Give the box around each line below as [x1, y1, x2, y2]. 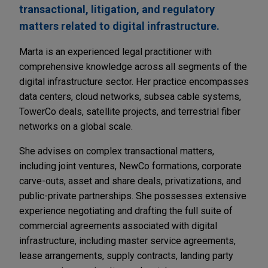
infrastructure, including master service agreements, [19, 235, 236, 247]
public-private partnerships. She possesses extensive [19, 190, 246, 202]
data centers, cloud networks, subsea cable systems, [19, 91, 241, 103]
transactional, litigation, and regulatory [19, 3, 215, 16]
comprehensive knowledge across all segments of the [19, 61, 247, 73]
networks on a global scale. [19, 121, 133, 133]
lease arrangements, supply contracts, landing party [19, 250, 233, 262]
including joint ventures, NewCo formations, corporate [19, 160, 242, 172]
